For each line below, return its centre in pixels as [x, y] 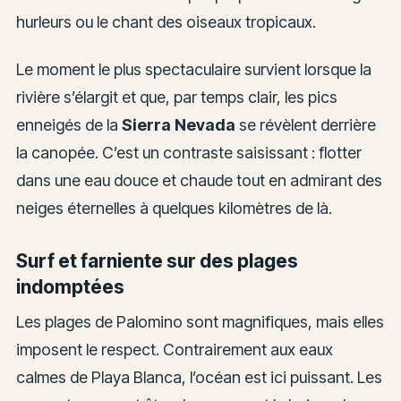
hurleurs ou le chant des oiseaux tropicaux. [166, 22]
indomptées [70, 287]
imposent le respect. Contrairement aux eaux [174, 349]
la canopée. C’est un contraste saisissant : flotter [188, 152]
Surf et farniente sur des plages [157, 261]
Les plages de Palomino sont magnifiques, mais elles [200, 321]
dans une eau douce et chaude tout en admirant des [199, 180]
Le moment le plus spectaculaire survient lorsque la [193, 69]
